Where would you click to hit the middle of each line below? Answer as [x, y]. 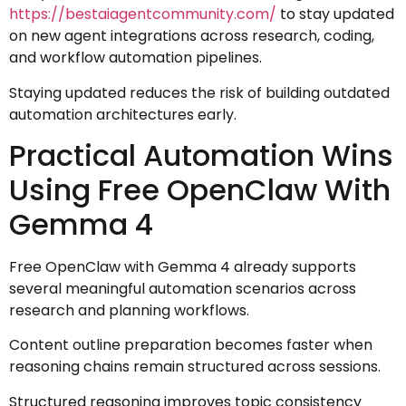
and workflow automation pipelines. [135, 58]
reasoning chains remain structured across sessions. [195, 367]
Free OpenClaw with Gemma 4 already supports [183, 266]
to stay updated [335, 14]
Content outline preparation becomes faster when [191, 345]
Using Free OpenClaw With [200, 189]
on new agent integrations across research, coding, [192, 36]
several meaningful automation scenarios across [183, 288]
